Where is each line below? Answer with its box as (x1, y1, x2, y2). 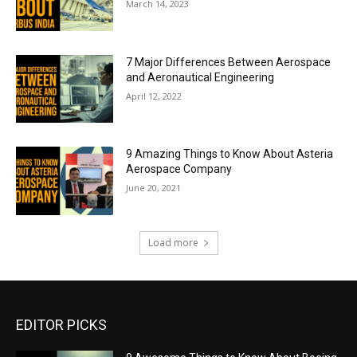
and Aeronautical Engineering (126, 70, 275, 84)
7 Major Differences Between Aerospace (126, 55, 331, 69)
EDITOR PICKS (16, 316, 107, 334)
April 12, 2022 (126, 89, 182, 102)
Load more (147, 236, 198, 250)
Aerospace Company (126, 163, 233, 176)
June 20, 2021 (126, 182, 182, 194)
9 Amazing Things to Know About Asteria (126, 147, 334, 161)
